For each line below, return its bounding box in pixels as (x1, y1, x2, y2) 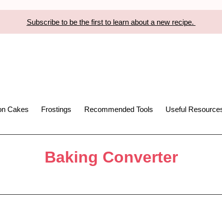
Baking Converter (44, 148, 178, 166)
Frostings (41, 105, 72, 113)
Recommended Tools (84, 105, 153, 113)
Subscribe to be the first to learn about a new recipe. (26, 17, 196, 26)
